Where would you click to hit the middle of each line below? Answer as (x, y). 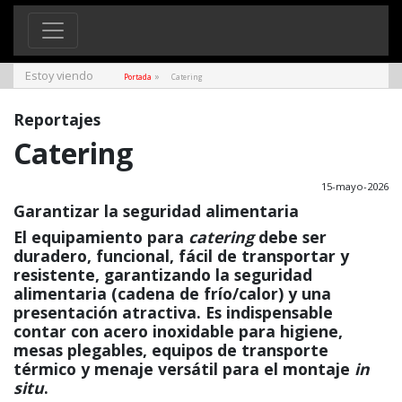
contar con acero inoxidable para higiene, (178, 331)
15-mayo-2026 (355, 186)
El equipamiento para (101, 236)
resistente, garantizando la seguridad (163, 274)
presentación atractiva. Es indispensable (173, 312)
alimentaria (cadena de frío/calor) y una (172, 293)
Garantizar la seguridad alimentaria (156, 210)
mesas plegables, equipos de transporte (171, 350)
